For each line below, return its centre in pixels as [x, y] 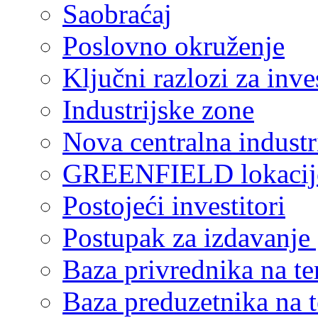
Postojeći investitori [174, 205]
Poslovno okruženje [174, 45]
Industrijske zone [158, 109]
